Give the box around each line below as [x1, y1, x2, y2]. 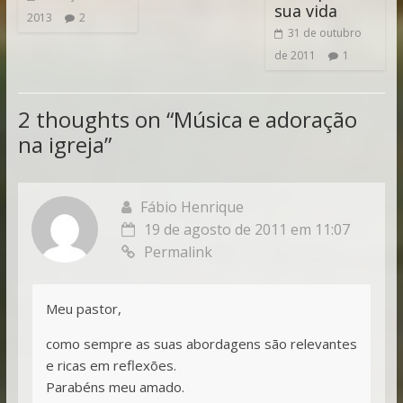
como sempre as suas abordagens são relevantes [45, 334, 357, 353]
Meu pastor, [45, 299, 121, 318]
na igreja [17, 129, 104, 159]
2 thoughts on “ [17, 103, 174, 134]
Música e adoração [173, 103, 357, 134]
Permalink [143, 241, 212, 262]
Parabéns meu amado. [45, 377, 184, 396]
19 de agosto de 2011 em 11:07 [143, 219, 350, 239]
